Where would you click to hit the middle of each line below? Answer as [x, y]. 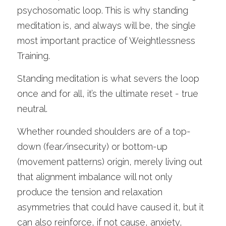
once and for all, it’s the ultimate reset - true [108, 94]
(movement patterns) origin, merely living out [110, 162]
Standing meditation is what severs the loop [108, 78]
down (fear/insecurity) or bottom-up [92, 147]
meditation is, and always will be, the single [106, 25]
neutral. [32, 109]
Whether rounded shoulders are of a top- [104, 131]
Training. [35, 56]
